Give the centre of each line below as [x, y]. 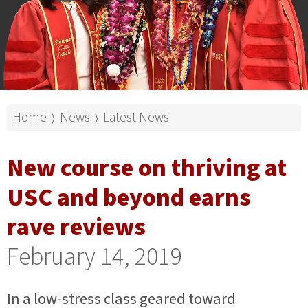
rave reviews [76, 227]
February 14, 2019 [94, 256]
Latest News [136, 117]
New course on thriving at [147, 168]
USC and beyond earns [129, 197]
